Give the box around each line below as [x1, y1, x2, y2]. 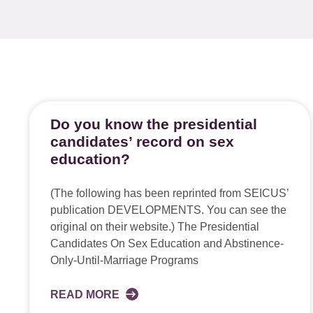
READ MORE [50, 289, 122, 300]
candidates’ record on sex [50, 133, 234, 150]
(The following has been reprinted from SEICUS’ [50, 187, 289, 199]
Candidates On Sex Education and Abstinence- [50, 238, 284, 249]
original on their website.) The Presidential [50, 221, 259, 233]
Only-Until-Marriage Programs [50, 254, 198, 266]
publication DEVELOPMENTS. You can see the [50, 204, 286, 216]
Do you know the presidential [50, 116, 257, 132]
